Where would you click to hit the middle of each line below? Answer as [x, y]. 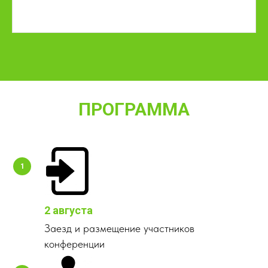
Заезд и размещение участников [119, 229]
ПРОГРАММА [134, 109]
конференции [74, 244]
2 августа [68, 211]
